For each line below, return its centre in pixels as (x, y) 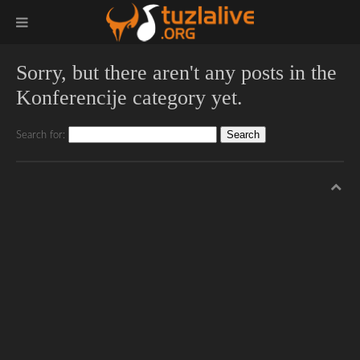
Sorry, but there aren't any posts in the (176, 73)
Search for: (41, 135)
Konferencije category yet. (129, 98)
